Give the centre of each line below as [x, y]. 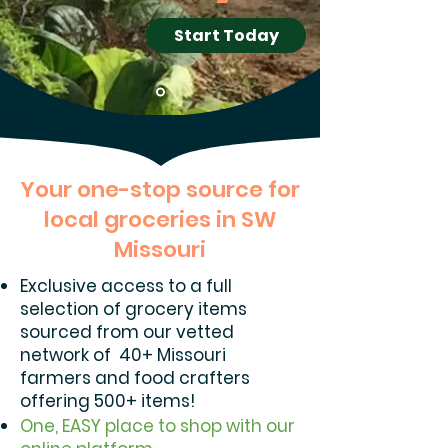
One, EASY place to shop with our [157, 426]
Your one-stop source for [160, 189]
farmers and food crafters [135, 378]
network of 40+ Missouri [123, 355]
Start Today [226, 35]
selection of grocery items [133, 309]
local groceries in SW [160, 219]
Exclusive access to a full [126, 286]
